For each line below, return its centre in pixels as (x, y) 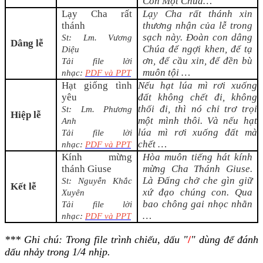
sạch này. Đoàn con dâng (198, 38)
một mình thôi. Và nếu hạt (198, 121)
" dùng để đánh (225, 240)
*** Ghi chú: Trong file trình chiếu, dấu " (97, 240)
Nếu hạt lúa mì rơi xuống (198, 86)
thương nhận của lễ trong (198, 26)
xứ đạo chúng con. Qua (198, 193)
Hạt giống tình (97, 86)
